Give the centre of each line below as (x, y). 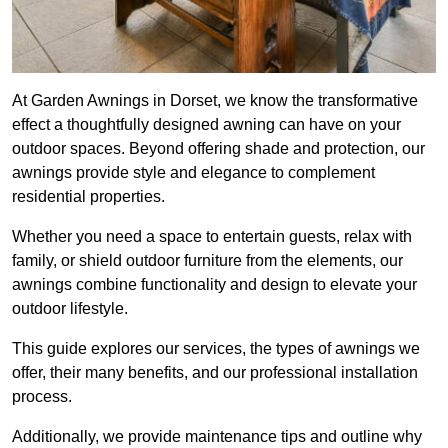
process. (42, 397)
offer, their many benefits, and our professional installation (215, 373)
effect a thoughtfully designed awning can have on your (206, 125)
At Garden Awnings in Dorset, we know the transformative (215, 101)
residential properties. (88, 197)
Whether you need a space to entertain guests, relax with (212, 237)
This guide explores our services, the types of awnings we (216, 349)
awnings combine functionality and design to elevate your (214, 285)
